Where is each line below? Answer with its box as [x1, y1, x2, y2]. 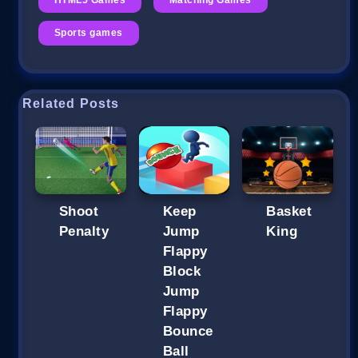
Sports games [54, 26, 123, 38]
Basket [266, 203, 312, 219]
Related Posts [22, 96, 120, 110]
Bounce [162, 323, 213, 339]
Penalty [59, 223, 109, 239]
